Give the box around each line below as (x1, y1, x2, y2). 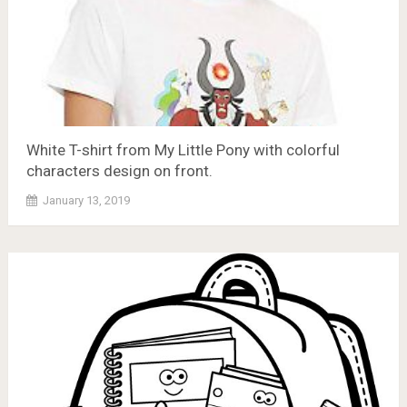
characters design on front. (25, 162, 213, 180)
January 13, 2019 (42, 194, 130, 207)
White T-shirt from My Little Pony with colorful (25, 141, 340, 159)
